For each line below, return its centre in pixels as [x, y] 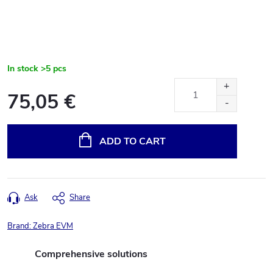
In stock [23, 69]
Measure [23, 119]
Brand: [20, 226]
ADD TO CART [132, 141]
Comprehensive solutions [91, 254]
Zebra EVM [53, 226]
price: [17, 134]
